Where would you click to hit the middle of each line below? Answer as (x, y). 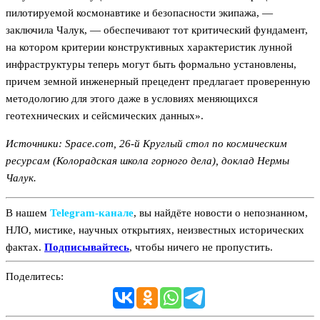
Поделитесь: (35, 276)
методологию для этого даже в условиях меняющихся (132, 99)
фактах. (25, 247)
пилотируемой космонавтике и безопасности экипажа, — (139, 13)
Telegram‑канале (92, 212)
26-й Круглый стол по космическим (202, 144)
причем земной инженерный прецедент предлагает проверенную (158, 82)
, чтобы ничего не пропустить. (201, 247)
